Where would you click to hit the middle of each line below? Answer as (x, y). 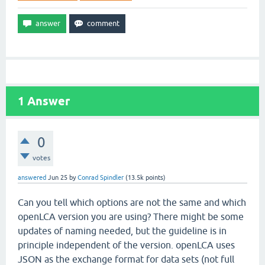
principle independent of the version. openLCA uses (126, 245)
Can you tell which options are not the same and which (132, 202)
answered (32, 177)
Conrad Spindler (101, 177)
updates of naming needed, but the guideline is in (122, 231)
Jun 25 (58, 177)
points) (155, 177)
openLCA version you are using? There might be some (131, 216)
